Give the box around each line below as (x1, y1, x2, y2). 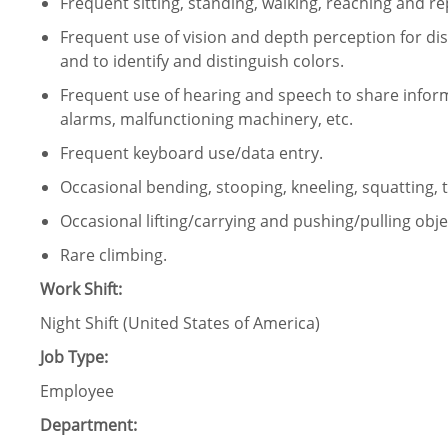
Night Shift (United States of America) (40, 312, 320, 335)
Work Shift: (40, 278, 122, 301)
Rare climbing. (60, 244, 167, 267)
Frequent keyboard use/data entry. (60, 142, 323, 165)
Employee (40, 380, 114, 403)
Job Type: (40, 346, 108, 369)
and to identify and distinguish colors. (60, 50, 344, 73)
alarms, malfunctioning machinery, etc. (60, 108, 353, 131)
